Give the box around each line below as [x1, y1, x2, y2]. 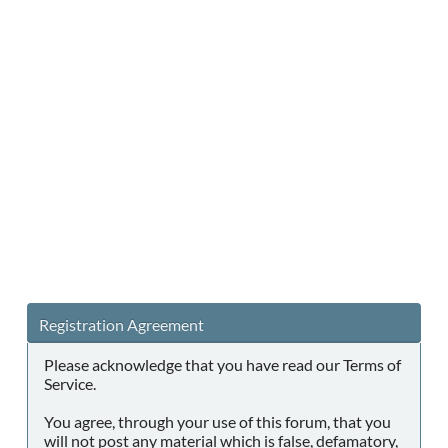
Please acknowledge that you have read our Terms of [44, 355, 401, 374]
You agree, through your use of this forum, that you [44, 412, 391, 431]
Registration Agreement [39, 314, 204, 334]
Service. [44, 374, 96, 393]
